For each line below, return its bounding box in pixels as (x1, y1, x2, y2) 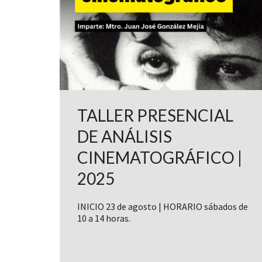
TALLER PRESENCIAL (77, 105, 233, 125)
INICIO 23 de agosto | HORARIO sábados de (77, 200, 248, 212)
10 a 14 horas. (77, 212, 130, 224)
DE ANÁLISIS (77, 126, 172, 146)
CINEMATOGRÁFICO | (77, 147, 242, 167)
